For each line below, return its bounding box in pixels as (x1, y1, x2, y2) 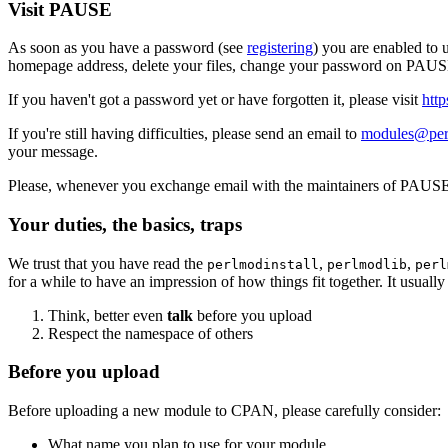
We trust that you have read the (8, 254, 207, 272)
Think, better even (48, 306, 167, 324)
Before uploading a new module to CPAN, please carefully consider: (8, 402, 441, 420)
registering (247, 39, 313, 57)
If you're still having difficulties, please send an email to (8, 125, 361, 143)
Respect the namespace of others (48, 324, 253, 342)
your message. (8, 143, 98, 161)
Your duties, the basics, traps (8, 214, 242, 235)
